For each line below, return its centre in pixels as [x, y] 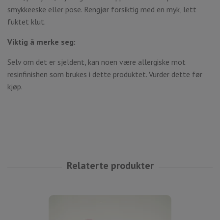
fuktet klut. [27, 21]
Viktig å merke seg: [41, 41]
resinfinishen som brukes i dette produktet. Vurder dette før [105, 74]
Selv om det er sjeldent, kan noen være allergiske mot [96, 62]
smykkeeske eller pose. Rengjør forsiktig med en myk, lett [102, 9]
